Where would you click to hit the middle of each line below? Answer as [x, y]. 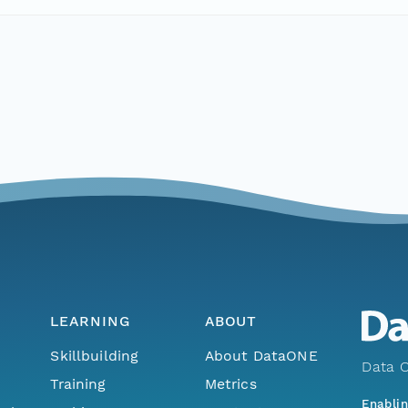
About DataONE [261, 355]
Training [78, 383]
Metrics [230, 383]
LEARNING [90, 321]
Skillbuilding [95, 355]
